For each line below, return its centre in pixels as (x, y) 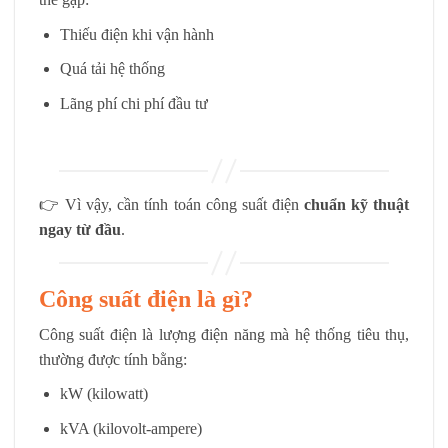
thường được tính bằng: (113, 359)
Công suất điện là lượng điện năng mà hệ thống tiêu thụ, (224, 334)
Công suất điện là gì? (146, 298)
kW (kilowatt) (103, 394)
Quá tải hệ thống (112, 69)
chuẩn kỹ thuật (356, 204)
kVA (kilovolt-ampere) (130, 428)
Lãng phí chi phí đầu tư (133, 103)
